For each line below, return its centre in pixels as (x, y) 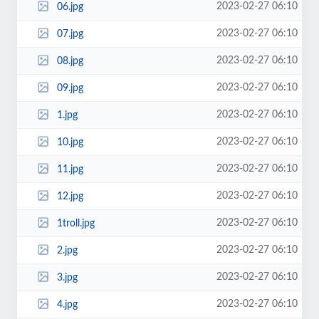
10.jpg (70, 142)
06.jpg (70, 7)
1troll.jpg (75, 223)
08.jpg (70, 61)
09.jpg (70, 88)
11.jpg (70, 169)
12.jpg (70, 196)
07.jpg (70, 34)
